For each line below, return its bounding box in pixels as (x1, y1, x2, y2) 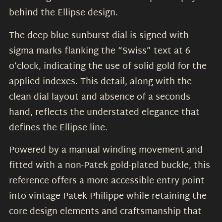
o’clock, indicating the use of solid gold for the (9, 58, 207, 75)
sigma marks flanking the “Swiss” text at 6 (9, 43, 190, 59)
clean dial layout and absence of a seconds (9, 89, 190, 106)
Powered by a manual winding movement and (9, 142, 203, 159)
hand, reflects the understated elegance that (9, 104, 200, 121)
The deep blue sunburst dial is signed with (9, 27, 189, 44)
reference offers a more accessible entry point (9, 173, 205, 190)
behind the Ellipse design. (9, 5, 118, 22)
